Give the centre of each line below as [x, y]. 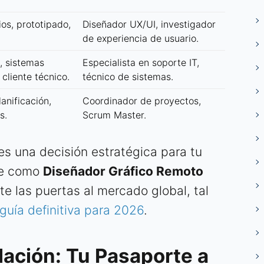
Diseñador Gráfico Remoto [123, 171]
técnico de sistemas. [128, 77]
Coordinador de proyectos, [142, 101]
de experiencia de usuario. [141, 39]
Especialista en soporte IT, [141, 63]
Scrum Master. [114, 115]
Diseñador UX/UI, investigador [149, 24]
